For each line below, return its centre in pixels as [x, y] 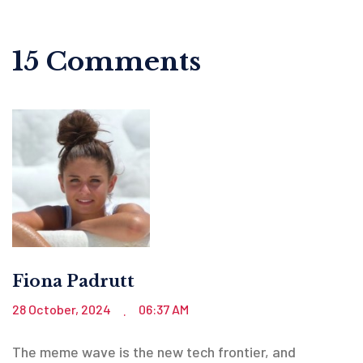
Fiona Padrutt [73, 281]
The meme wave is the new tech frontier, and [154, 351]
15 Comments [107, 61]
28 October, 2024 [63, 309]
